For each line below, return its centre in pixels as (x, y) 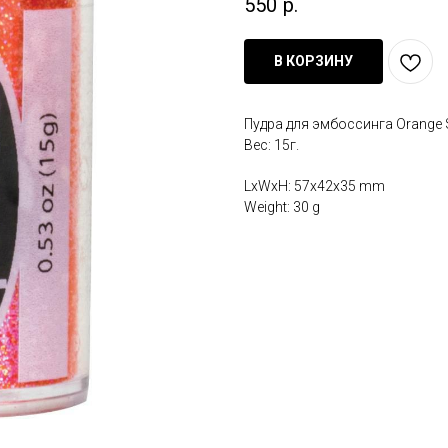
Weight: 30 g (282, 207)
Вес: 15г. (271, 145)
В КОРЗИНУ (313, 61)
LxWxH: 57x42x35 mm (314, 186)
